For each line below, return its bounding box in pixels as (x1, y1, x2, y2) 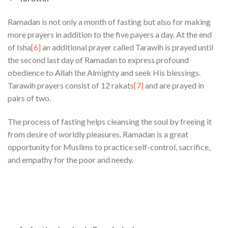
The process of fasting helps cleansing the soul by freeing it (8, 116, 212, 126)
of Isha (8, 42, 31, 52)
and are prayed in (144, 80, 204, 91)
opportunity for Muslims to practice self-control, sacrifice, (8, 141, 210, 152)
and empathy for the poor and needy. (8, 154, 133, 164)
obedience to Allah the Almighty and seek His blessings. (8, 68, 201, 78)
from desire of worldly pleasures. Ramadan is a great (8, 129, 188, 139)
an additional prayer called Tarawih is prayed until (41, 42, 213, 52)
